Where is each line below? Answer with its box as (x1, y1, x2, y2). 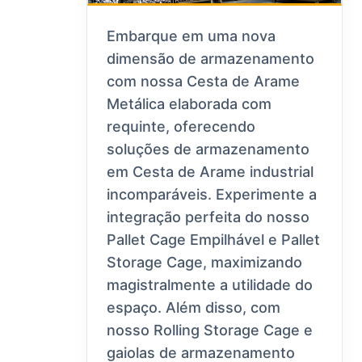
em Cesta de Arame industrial (107, 163, 314, 181)
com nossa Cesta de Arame (107, 73, 301, 90)
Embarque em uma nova (107, 27, 276, 45)
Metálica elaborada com (107, 95, 272, 113)
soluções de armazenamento (107, 141, 310, 158)
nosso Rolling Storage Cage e (107, 322, 314, 339)
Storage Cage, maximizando (107, 254, 303, 271)
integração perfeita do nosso (107, 208, 310, 226)
